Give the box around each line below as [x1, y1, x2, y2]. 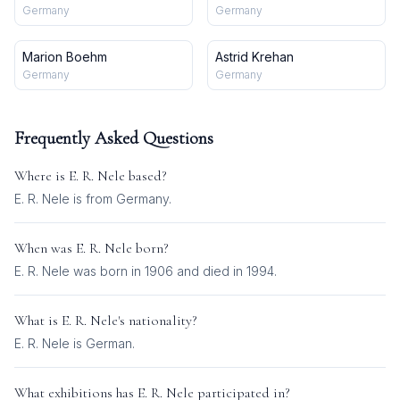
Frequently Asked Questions [14, 128, 213, 149]
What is [14, 312, 62, 329]
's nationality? [118, 312, 197, 329]
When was [14, 239, 76, 257]
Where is [14, 167, 69, 185]
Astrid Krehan [215, 49, 294, 64]
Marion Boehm [22, 49, 107, 64]
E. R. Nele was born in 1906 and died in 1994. [14, 263, 277, 279]
